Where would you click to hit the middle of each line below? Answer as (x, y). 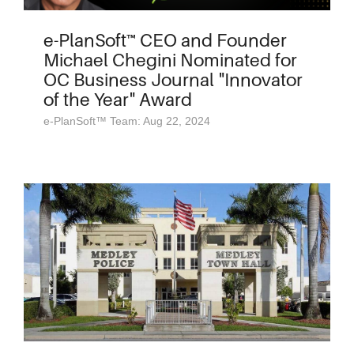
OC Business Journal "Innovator (173, 79)
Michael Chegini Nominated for (170, 60)
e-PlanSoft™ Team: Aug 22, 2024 (127, 121)
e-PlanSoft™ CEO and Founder (165, 40)
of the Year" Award (118, 99)
